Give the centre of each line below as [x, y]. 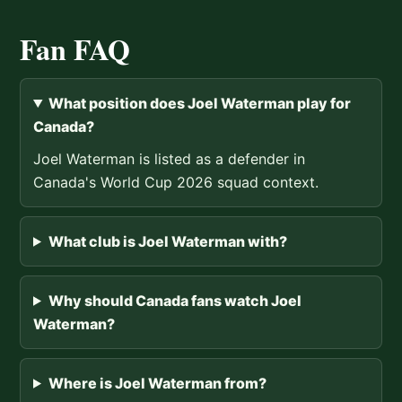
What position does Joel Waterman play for [199, 103]
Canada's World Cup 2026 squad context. [176, 182]
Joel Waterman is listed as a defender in [169, 158]
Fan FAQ [75, 48]
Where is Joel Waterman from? [157, 383]
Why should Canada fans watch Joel [175, 300]
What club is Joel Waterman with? [167, 241]
